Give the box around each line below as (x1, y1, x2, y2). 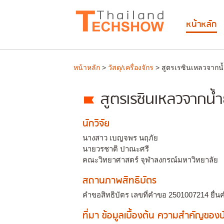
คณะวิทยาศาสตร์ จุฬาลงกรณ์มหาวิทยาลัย (82, 155, 218, 164)
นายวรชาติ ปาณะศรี (82, 144, 149, 153)
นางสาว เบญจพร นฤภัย (82, 133, 158, 142)
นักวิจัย (82, 116, 109, 131)
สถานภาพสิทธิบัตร (82, 173, 156, 188)
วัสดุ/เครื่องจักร (108, 63, 153, 71)
